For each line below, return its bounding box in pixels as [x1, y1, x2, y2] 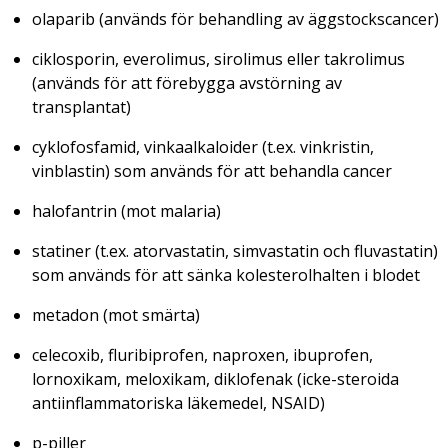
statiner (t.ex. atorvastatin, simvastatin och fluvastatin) [32, 239, 438, 262]
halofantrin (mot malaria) [32, 199, 221, 222]
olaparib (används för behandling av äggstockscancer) [32, 7, 439, 30]
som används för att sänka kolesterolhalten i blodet [32, 263, 420, 286]
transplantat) [32, 95, 131, 118]
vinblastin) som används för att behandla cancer [32, 159, 392, 182]
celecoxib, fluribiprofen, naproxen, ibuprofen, [32, 343, 373, 366]
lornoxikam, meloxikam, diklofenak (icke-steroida [32, 367, 399, 390]
